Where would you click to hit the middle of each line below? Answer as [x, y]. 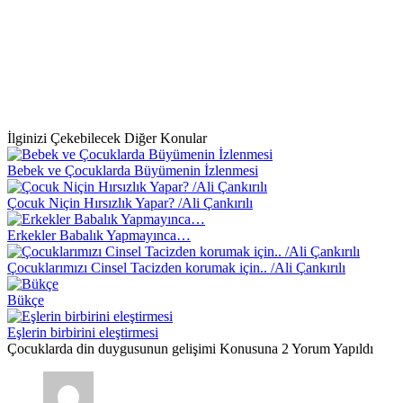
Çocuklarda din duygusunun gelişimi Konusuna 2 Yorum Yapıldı [190, 348]
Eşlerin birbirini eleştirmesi [83, 332]
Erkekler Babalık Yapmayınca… [99, 235]
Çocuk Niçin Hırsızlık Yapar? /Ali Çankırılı [130, 202]
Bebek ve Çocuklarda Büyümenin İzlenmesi [133, 170]
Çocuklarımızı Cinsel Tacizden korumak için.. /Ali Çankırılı [176, 267]
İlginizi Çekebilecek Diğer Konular [107, 138]
